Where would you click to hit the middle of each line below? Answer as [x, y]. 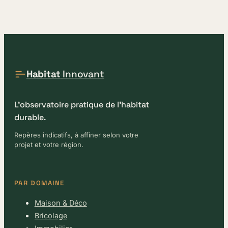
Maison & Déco [61, 203]
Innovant [82, 74]
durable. [30, 118]
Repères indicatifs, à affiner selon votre [76, 135]
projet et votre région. [49, 145]
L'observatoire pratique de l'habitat [81, 105]
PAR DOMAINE [39, 183]
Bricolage [51, 215]
